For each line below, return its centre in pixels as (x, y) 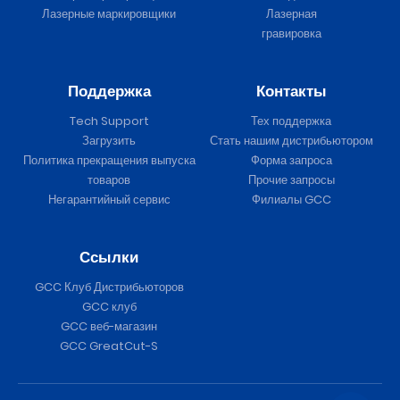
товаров (109, 180)
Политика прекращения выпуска (109, 161)
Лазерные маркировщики (109, 14)
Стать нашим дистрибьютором (291, 141)
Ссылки (109, 258)
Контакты (291, 92)
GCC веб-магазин (109, 327)
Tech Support (109, 121)
